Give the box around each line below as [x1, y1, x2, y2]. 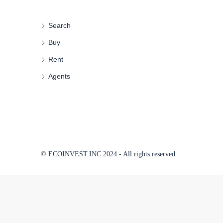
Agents [48, 72, 70, 80]
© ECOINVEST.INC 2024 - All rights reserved [41, 150, 175, 158]
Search [48, 21, 71, 29]
